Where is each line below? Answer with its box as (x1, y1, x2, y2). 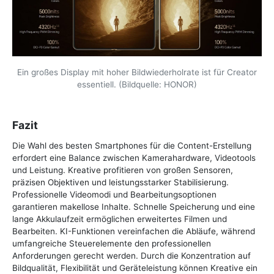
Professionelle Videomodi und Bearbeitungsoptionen (12, 190, 217, 200)
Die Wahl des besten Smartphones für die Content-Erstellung (12, 141, 251, 151)
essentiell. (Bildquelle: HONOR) (77, 80, 197, 90)
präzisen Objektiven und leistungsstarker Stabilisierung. (12, 177, 229, 188)
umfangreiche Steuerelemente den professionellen (12, 239, 211, 249)
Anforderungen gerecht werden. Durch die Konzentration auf (12, 251, 251, 261)
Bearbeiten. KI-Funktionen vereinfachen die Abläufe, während (12, 226, 255, 237)
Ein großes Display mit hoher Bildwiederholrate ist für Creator (17, 67, 257, 78)
